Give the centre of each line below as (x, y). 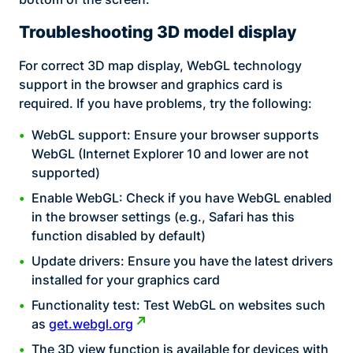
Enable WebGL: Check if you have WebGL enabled (182, 198)
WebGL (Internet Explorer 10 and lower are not (170, 154)
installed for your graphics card (126, 280)
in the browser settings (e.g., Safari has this (163, 217)
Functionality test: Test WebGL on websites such (178, 305)
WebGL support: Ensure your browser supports (175, 135)
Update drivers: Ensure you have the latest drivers (182, 261)
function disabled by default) (119, 236)
